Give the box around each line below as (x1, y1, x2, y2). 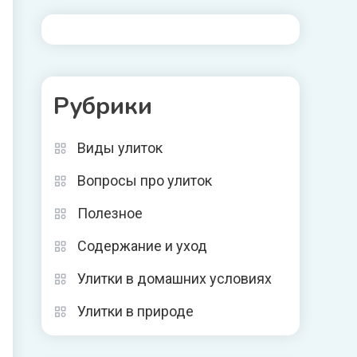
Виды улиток (77, 139, 163, 156)
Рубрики (53, 90, 152, 123)
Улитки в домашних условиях (77, 270, 272, 287)
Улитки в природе (77, 303, 194, 320)
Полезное (77, 205, 143, 222)
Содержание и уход (77, 237, 207, 254)
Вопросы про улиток (77, 172, 212, 189)
